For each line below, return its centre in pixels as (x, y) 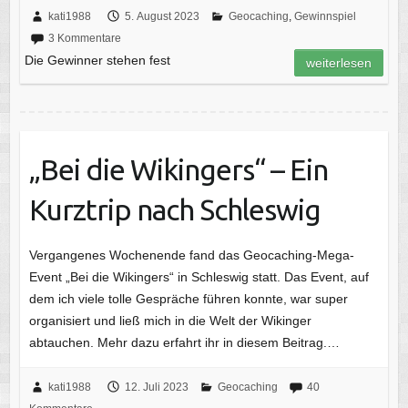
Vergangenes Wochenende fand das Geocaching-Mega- (191, 255)
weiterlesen (339, 62)
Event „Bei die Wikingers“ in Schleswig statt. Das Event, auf (199, 276)
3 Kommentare (84, 38)
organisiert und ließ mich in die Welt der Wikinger (170, 320)
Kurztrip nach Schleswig (174, 209)
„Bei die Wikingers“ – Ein (178, 169)
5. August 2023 (162, 16)
